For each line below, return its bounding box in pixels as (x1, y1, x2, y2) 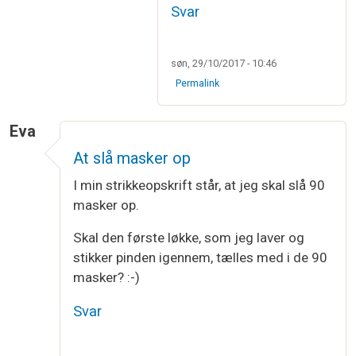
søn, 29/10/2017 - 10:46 (171, 56, 277, 69)
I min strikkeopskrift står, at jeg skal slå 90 (73, 176, 325, 193)
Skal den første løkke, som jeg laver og (73, 229, 304, 246)
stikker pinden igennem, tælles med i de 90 (73, 249, 327, 265)
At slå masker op (73, 149, 191, 168)
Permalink (176, 76, 220, 89)
